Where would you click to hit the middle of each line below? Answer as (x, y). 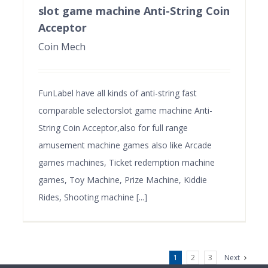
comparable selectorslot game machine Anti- (125, 110)
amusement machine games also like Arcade (125, 145)
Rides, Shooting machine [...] (92, 197)
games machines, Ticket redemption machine (126, 162)
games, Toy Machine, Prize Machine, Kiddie (122, 179)
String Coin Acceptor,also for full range (113, 127)
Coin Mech (62, 46)
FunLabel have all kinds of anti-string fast (117, 93)
